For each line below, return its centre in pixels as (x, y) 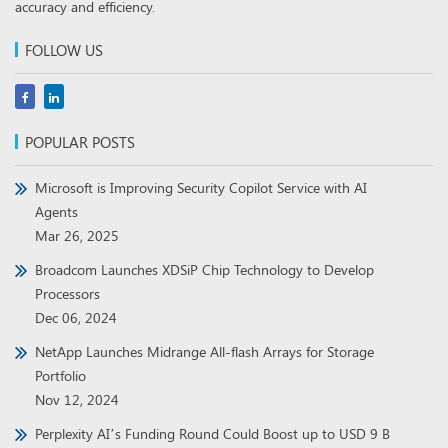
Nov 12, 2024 (77, 399)
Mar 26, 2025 (77, 235)
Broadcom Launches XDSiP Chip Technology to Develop (204, 269)
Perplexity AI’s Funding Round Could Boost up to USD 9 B (212, 433)
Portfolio (60, 375)
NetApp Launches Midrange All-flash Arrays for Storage (204, 351)
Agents (56, 211)
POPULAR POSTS (80, 142)
